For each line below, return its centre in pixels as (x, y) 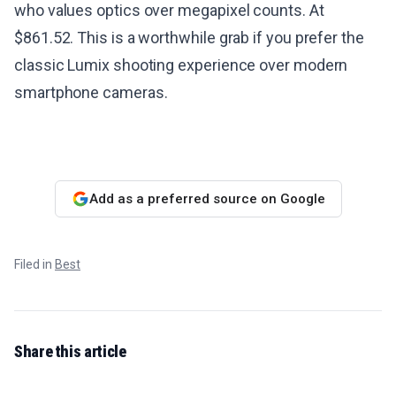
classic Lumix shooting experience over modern (181, 65)
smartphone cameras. (91, 93)
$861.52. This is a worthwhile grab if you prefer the (189, 38)
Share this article (70, 352)
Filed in (34, 265)
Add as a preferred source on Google (207, 198)
